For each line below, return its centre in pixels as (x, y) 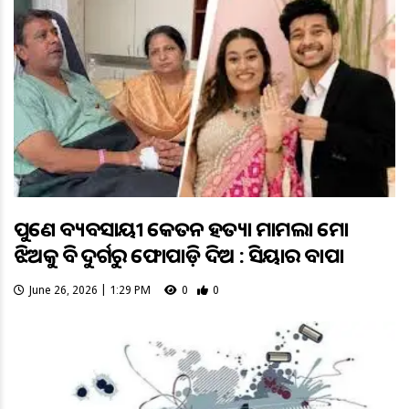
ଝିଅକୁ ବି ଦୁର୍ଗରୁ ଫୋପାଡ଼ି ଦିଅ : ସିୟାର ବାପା (178, 254)
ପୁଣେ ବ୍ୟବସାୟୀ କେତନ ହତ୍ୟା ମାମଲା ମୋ (181, 228)
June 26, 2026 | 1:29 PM (90, 289)
